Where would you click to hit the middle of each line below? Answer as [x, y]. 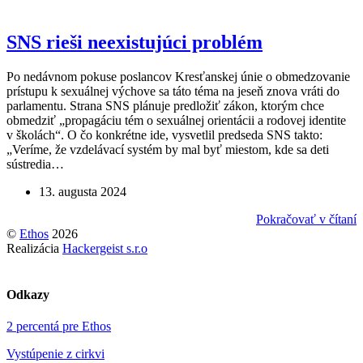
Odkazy [28, 295]
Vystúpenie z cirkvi [56, 354]
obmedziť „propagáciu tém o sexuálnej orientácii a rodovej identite [176, 120]
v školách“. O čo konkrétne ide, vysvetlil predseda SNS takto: [164, 135]
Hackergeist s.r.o [105, 248]
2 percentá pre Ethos [59, 327]
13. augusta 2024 [83, 191]
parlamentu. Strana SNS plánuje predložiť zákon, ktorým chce [165, 105]
